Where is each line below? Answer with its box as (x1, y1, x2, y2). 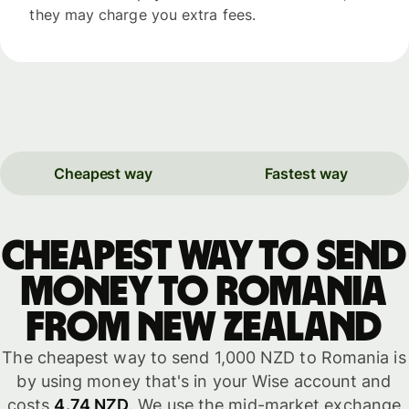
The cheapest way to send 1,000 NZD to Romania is (2, 348, 406, 368)
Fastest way (264, 163, 348, 183)
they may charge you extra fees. (29, 5, 256, 24)
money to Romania (21, 271, 387, 314)
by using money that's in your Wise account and (16, 372, 392, 392)
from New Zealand (26, 307, 382, 350)
